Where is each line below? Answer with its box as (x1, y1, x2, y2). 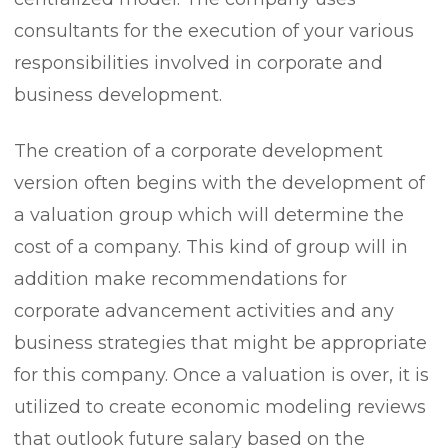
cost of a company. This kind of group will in (14, 236, 408, 258)
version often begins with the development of (14, 172, 425, 194)
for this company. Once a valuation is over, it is (14, 364, 429, 386)
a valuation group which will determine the (14, 204, 404, 226)
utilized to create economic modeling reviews (14, 396, 426, 418)
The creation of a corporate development (14, 140, 383, 162)
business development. (14, 84, 222, 106)
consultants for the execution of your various (14, 20, 414, 42)
